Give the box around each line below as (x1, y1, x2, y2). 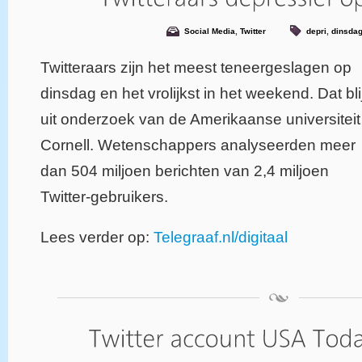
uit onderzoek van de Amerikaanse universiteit (40, 110, 360, 128)
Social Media (184, 26, 235, 36)
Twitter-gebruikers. (40, 187, 168, 205)
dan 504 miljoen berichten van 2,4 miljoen (40, 162, 329, 179)
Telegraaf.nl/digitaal (154, 228, 288, 246)
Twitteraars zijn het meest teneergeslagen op (40, 58, 351, 76)
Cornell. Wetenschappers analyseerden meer (40, 136, 356, 154)
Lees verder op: (40, 228, 154, 246)
